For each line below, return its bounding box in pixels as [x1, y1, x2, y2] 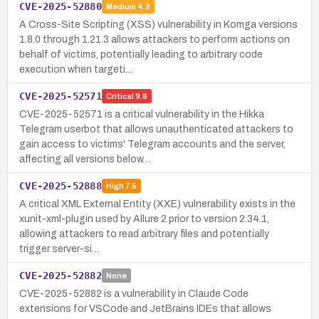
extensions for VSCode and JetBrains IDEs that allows [19, 303, 271, 314]
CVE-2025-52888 [19, 179, 102, 192]
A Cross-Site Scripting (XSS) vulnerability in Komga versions [19, 19, 298, 30]
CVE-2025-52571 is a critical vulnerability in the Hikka [19, 108, 264, 120]
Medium [105, 2, 136, 11]
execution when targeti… [19, 63, 133, 75]
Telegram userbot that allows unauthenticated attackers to [19, 123, 293, 135]
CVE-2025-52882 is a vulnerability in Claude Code [19, 288, 249, 299]
